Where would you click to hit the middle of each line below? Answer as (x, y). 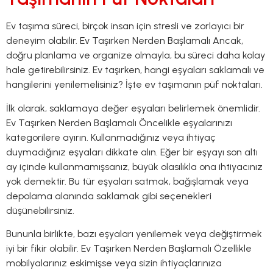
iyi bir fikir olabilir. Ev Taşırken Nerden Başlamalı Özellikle (129, 249)
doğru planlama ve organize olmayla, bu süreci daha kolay (136, 55)
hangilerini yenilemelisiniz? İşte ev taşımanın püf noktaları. (134, 85)
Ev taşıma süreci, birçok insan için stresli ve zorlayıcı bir (125, 26)
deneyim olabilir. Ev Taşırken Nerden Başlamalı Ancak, (125, 41)
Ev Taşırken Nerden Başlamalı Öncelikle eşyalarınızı (119, 122)
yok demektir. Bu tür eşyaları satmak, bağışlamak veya (127, 181)
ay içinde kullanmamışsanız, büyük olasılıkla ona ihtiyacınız (134, 166)
